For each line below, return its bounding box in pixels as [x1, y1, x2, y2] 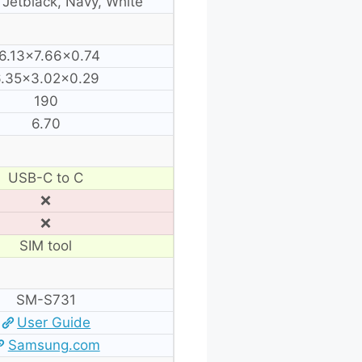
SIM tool [19, 237, 72, 254]
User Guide [17, 314, 91, 330]
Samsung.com [7, 336, 100, 353]
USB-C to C [8, 169, 83, 186]
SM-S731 [15, 291, 76, 308]
